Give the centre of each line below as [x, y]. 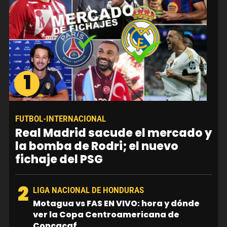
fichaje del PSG [59, 159]
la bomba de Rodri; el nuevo [97, 146]
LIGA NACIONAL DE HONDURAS [88, 190]
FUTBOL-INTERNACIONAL [61, 119]
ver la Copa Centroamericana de [106, 214]
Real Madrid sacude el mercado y [113, 133]
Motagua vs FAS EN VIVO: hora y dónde [116, 203]
